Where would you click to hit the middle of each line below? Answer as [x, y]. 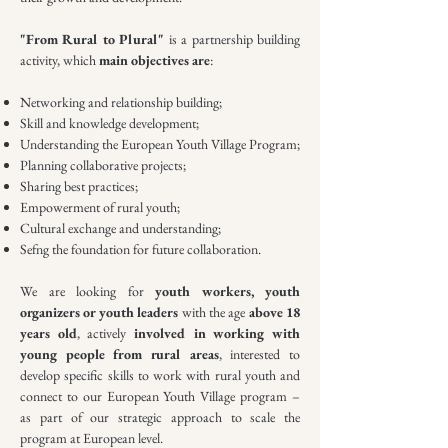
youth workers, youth [227, 291]
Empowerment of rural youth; [100, 207]
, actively [105, 333]
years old [48, 333]
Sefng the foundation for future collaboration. [140, 249]
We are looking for [87, 291]
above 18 [274, 312]
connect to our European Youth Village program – [160, 396]
